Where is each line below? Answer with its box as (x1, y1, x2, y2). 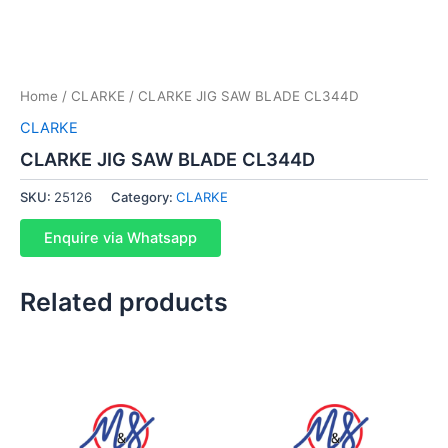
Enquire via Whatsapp (44, 228, 197, 247)
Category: (111, 189, 176, 205)
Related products (20, 286, 228, 317)
